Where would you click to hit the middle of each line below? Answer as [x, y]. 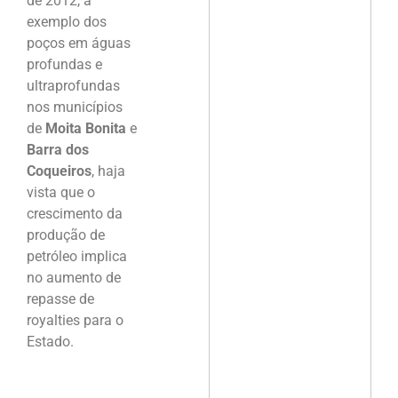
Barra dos [58, 149]
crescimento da [75, 213]
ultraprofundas [73, 85]
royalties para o [75, 320]
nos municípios [75, 107]
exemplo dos [67, 21]
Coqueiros [59, 171]
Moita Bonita [88, 128]
